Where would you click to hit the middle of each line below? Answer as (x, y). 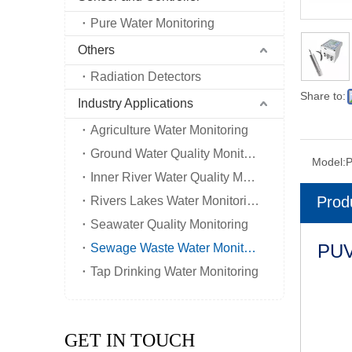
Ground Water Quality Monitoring (250, 154)
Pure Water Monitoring (152, 23)
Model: (329, 162)
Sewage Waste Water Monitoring (250, 248)
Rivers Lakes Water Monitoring (253, 201)
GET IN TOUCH (130, 340)
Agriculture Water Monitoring (169, 130)
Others (96, 50)
